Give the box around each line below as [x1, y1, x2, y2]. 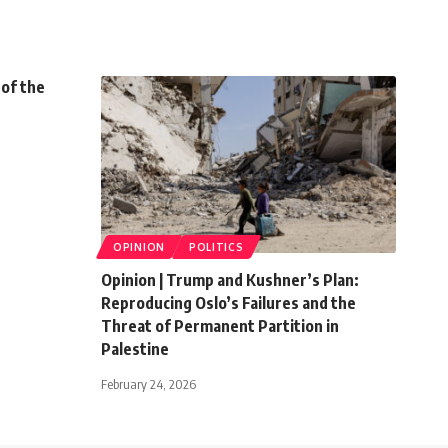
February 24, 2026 [101, 376, 196, 393]
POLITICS [188, 241, 244, 254]
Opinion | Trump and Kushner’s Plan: [101, 270, 359, 291]
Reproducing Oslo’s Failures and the [101, 293, 356, 314]
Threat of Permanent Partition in [101, 316, 339, 337]
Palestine [101, 339, 169, 360]
